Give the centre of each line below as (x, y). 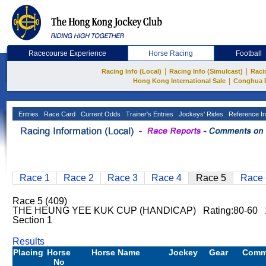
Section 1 (32, 220)
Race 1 (35, 178)
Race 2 (79, 178)
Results (28, 241)
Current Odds (100, 114)
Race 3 (123, 178)
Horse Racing (171, 53)
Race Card (59, 114)
